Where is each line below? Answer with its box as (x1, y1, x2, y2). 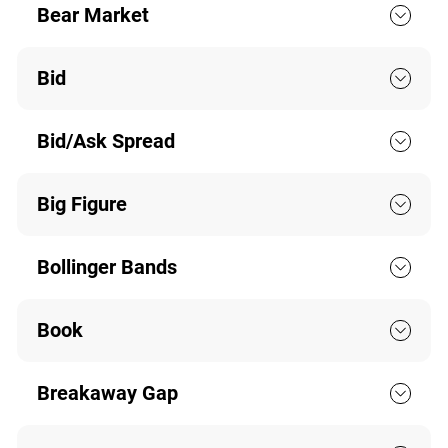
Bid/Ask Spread (36, 129, 175, 154)
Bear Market (36, 3, 149, 28)
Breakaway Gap (36, 381, 178, 406)
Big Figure (36, 192, 127, 217)
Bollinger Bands (36, 255, 177, 280)
